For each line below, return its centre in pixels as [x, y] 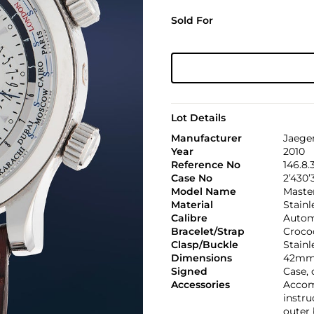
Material [192, 204]
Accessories [200, 284]
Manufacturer [206, 138]
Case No [191, 178]
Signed [189, 271]
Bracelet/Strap [207, 231]
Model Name [203, 191]
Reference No [205, 164]
